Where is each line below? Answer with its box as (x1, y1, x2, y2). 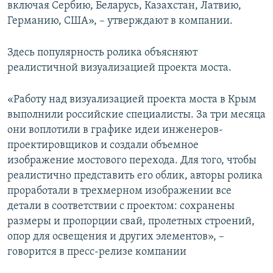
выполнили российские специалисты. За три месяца (7, 109, 266, 121)
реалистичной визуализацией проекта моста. (7, 62, 232, 74)
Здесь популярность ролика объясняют (7, 47, 197, 59)
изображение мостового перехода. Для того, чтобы (7, 155, 257, 167)
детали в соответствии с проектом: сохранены (7, 200, 235, 213)
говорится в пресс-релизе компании (7, 246, 186, 258)
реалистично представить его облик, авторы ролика (7, 170, 263, 182)
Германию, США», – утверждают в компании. (7, 15, 233, 27)
